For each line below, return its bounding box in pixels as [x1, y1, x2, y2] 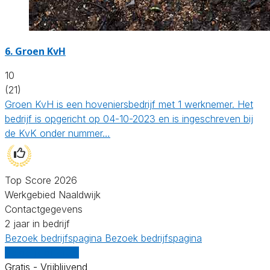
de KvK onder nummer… [5, 127, 110, 139]
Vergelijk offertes [5, 246, 79, 259]
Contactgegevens [5, 202, 83, 215]
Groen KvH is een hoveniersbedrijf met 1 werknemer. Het [5, 98, 253, 110]
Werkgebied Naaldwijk [5, 188, 101, 201]
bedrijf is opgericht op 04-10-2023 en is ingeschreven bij [5, 112, 253, 125]
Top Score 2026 [5, 174, 77, 186]
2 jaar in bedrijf [5, 217, 70, 230]
